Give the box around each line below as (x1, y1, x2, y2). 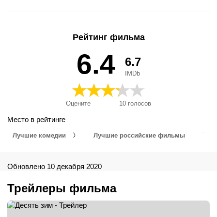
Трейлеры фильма (7, 182, 116, 195)
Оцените (66, 100, 91, 108)
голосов (126, 100, 151, 108)
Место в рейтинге (7, 115, 65, 124)
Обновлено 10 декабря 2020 (7, 162, 102, 171)
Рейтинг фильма (72, 32, 145, 43)
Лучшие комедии (13, 131, 68, 139)
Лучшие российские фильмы (93, 131, 187, 139)
